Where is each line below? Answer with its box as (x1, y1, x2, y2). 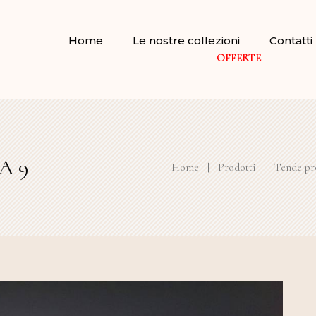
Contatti (269, 33, 312, 47)
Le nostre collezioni (133, 33, 240, 47)
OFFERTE (216, 51, 261, 64)
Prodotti (218, 161, 255, 174)
